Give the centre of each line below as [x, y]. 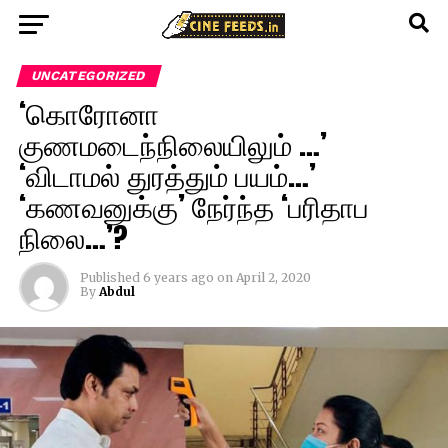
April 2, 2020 [273, 277]
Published [109, 277]
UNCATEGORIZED [88, 75]
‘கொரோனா [88, 112]
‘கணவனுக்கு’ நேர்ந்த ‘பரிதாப [193, 205]
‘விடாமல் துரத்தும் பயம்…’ [167, 174]
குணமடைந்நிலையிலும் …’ [172, 143]
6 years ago [178, 277]
